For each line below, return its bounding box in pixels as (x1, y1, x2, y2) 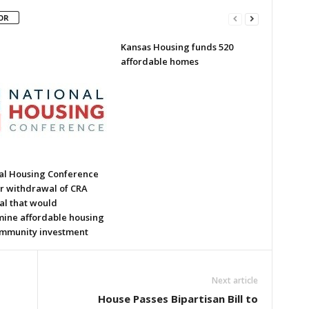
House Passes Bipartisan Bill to (97, 292, 258, 306)
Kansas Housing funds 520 (120, 41, 233, 53)
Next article (211, 275, 258, 286)
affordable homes (120, 55, 199, 68)
